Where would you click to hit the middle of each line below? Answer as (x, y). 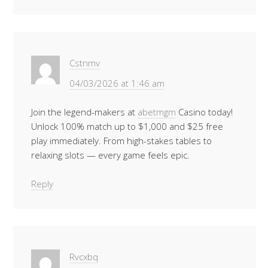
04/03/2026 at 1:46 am (117, 83)
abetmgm (157, 112)
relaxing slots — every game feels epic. (110, 155)
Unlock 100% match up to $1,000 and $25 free (127, 126)
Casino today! (204, 112)
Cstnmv (85, 63)
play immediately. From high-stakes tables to (121, 141)
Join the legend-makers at (84, 112)
